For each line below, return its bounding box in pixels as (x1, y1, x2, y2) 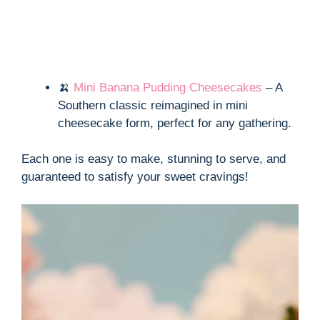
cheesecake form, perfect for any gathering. (58, 116, 291, 130)
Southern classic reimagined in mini (58, 98, 248, 112)
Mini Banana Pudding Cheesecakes (74, 80, 262, 94)
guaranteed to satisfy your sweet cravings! (21, 170, 249, 184)
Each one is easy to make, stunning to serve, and (21, 152, 286, 166)
